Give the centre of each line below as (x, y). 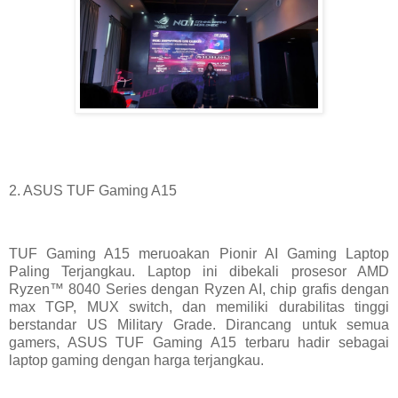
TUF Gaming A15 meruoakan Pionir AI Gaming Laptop (199, 254)
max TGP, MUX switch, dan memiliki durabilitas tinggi (199, 307)
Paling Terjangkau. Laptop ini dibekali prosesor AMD (199, 272)
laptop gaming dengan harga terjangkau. (136, 361)
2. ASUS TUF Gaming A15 (93, 190)
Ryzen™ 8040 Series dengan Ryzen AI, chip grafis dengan (199, 290)
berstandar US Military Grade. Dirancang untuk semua (199, 325)
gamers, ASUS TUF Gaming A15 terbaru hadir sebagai (199, 343)
